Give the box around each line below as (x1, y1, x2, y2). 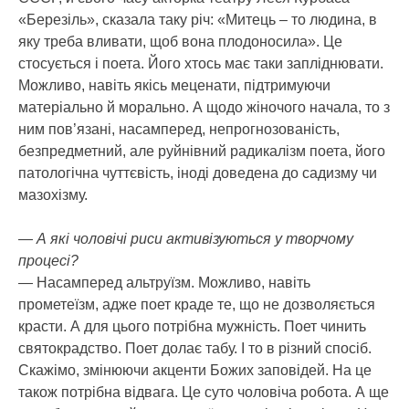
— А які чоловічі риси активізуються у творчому (18, 230, 353, 246)
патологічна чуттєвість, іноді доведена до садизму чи (18, 164, 377, 181)
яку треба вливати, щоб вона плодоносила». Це (18, 33, 342, 49)
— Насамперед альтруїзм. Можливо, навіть (18, 274, 310, 290)
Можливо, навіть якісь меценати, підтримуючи (18, 77, 330, 93)
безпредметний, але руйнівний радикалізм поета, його (18, 142, 385, 159)
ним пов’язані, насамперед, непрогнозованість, (18, 121, 340, 137)
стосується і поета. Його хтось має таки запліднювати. (18, 55, 383, 71)
